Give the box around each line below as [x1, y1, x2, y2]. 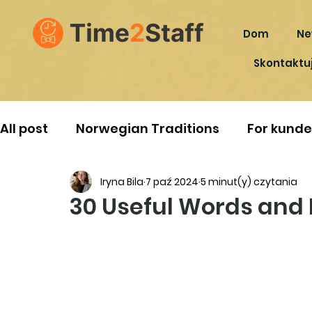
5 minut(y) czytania [201, 174, 297, 189]
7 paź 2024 [146, 174, 198, 189]
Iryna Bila [100, 174, 143, 189]
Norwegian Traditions [76, 120, 219, 137]
